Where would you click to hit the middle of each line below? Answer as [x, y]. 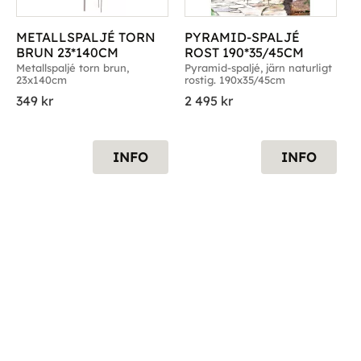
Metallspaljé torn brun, [73, 68]
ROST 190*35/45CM [245, 52]
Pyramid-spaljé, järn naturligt [259, 68]
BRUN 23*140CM [68, 52]
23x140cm [42, 80]
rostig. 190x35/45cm [235, 80]
